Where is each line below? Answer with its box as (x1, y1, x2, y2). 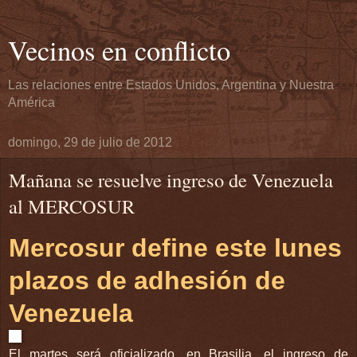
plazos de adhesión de (9, 265, 285, 295)
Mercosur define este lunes (9, 233, 342, 262)
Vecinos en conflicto (8, 32, 230, 69)
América (8, 96, 55, 109)
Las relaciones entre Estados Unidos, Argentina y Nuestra (8, 78, 334, 92)
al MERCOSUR (9, 193, 135, 219)
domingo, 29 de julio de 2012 (8, 135, 172, 149)
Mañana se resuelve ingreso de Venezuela (9, 167, 333, 193)
